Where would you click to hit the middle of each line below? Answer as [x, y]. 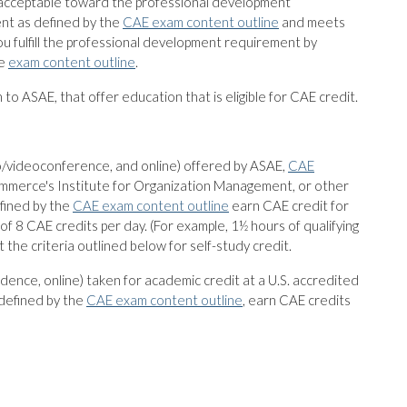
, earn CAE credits [297, 300]
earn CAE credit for [289, 205]
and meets [312, 22]
